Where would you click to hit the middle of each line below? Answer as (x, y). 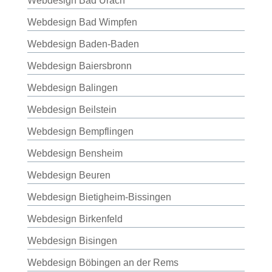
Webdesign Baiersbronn (79, 66)
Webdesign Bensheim (75, 153)
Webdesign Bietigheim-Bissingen (99, 197)
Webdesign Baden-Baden (83, 44)
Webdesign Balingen (72, 88)
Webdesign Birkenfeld (75, 219)
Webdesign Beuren (69, 175)
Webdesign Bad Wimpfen (82, 22)
